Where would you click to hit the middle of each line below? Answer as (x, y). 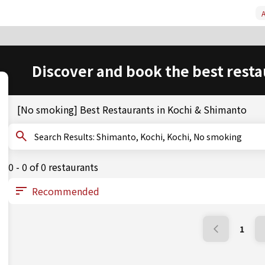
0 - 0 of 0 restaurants (53, 167)
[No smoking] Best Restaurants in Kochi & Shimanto (132, 109)
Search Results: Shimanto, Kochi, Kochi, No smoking (169, 137)
